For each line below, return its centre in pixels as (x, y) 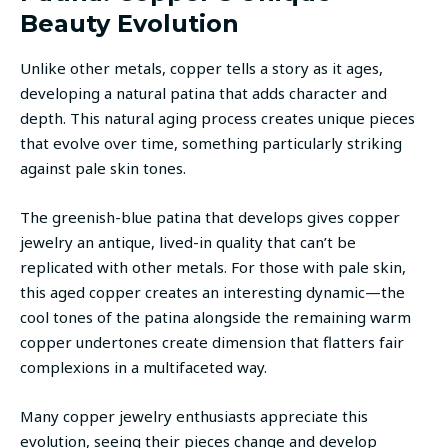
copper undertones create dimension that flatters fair (212, 342)
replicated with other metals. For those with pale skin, (213, 267)
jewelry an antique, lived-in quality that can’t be (188, 242)
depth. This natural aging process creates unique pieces (217, 118)
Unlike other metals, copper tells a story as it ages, (201, 68)
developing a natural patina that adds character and (203, 93)
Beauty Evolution (129, 24)
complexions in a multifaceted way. (143, 367)
